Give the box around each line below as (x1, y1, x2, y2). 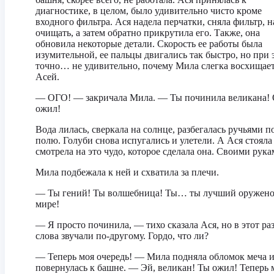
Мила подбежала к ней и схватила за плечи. (35, 167, 219, 177)
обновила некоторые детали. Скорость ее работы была (35, 39, 262, 49)
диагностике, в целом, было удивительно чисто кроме (35, 6, 262, 16)
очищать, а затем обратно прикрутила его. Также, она (35, 28, 260, 38)
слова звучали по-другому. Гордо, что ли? (35, 231, 209, 241)
